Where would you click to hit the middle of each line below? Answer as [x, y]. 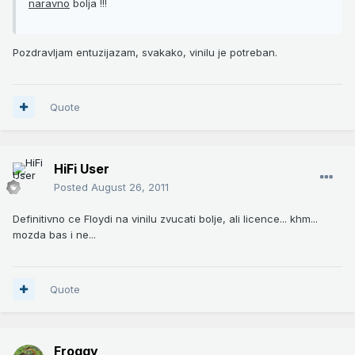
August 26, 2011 [130, 187]
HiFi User [82, 168]
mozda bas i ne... [54, 234]
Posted [73, 187]
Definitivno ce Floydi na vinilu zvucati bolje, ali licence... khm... [165, 218]
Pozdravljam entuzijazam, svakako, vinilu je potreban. [145, 52]
